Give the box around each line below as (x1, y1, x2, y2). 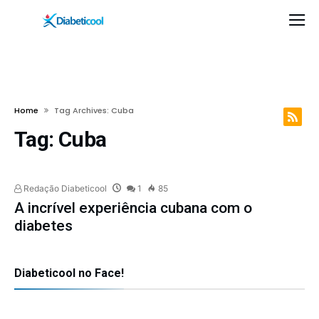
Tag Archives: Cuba (54, 104, 134, 116)
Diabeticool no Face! (14, 266, 124, 280)
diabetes (14, 216, 73, 234)
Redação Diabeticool (21, 182, 108, 194)
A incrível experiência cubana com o (14, 199, 253, 216)
